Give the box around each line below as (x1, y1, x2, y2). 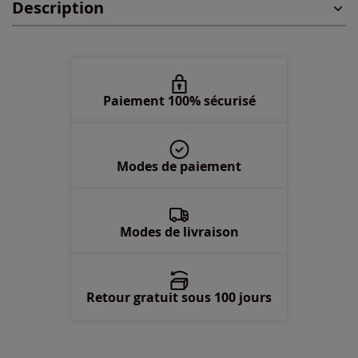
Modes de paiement (117, 157, 241, 176)
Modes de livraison (119, 223, 239, 241)
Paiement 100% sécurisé (102, 92, 256, 110)
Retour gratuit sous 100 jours (86, 288, 272, 307)
